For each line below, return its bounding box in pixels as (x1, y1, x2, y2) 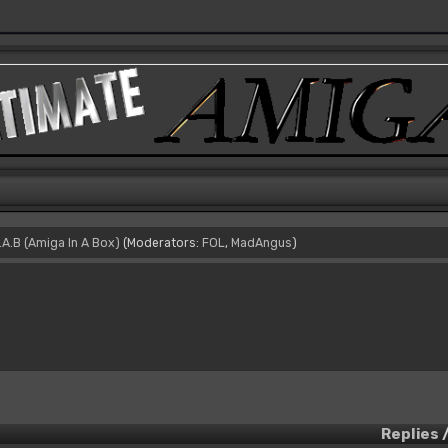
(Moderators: (122, 236, 202, 250)
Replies (381, 424, 440, 443)
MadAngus (230, 236, 292, 250)
